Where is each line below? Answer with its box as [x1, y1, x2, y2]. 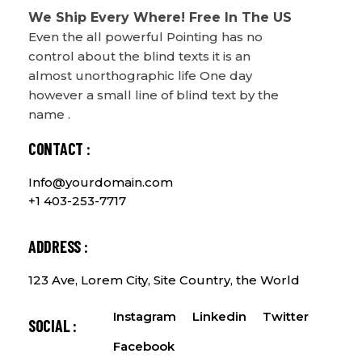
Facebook [112, 339, 175, 355]
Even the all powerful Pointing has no [28, 29, 263, 45]
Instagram [112, 309, 176, 325]
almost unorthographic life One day [28, 68, 252, 84]
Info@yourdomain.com [28, 175, 173, 191]
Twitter [262, 309, 309, 325]
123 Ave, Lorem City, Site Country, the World [28, 272, 300, 288]
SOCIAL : [28, 316, 77, 336]
